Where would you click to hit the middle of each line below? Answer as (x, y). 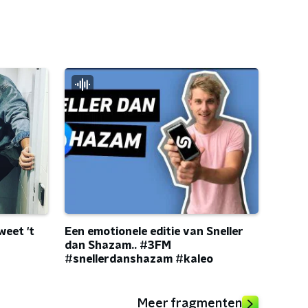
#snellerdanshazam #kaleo (139, 260)
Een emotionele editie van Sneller (154, 232)
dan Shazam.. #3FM (118, 246)
